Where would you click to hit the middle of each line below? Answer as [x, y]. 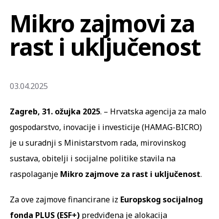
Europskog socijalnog [161, 199]
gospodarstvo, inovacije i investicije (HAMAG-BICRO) [106, 127]
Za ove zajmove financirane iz [64, 199]
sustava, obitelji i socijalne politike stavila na [93, 158]
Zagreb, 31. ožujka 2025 [55, 111]
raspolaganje [35, 174]
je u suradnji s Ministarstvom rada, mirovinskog [98, 142]
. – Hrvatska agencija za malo [153, 111]
